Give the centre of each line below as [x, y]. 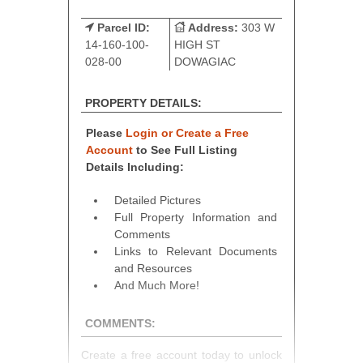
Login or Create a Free [188, 132]
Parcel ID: [124, 27]
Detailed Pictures [158, 200]
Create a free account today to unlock [181, 354]
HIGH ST [197, 44]
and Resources [154, 268]
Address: [214, 27]
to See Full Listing [186, 149]
